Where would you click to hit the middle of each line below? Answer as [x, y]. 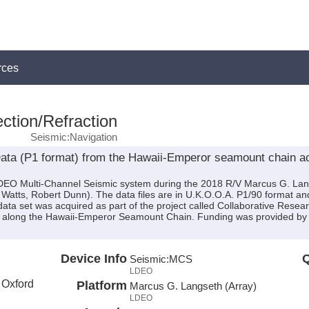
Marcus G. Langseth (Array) [193, 286]
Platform [101, 285]
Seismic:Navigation [73, 137]
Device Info [93, 258]
